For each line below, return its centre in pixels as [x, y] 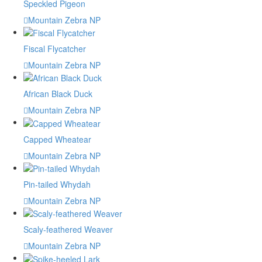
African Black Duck [58, 94]
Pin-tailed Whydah [57, 185]
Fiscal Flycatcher [55, 49]
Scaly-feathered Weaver [68, 230]
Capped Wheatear [57, 139]
